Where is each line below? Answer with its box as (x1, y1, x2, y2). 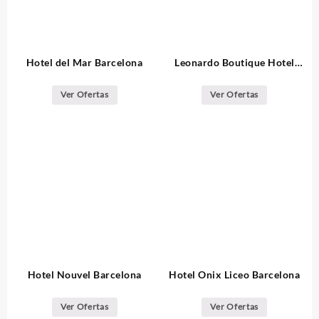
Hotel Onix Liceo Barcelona (169, 268, 300, 281)
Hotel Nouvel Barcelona (27, 268, 142, 281)
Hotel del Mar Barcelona (26, 56, 143, 68)
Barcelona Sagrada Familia (171, 70, 298, 83)
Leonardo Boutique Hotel (174, 56, 295, 68)
